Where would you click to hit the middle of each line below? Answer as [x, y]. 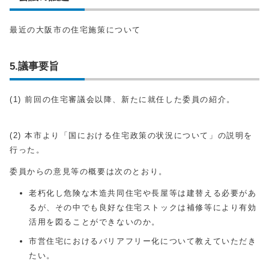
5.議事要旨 [34, 66]
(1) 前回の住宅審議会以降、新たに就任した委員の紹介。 [122, 99]
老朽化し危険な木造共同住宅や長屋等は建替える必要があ [143, 193]
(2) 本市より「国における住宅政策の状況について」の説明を [131, 135]
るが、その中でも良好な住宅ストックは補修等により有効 [143, 207]
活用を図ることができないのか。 [95, 222]
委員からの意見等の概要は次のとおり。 [89, 171]
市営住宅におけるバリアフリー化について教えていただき [143, 241]
